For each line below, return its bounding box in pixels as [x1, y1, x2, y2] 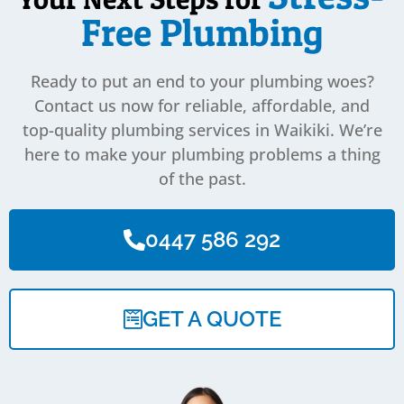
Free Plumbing [81, 10, 323, 56]
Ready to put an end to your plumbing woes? [30, 70, 374, 93]
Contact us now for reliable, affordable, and [34, 95, 370, 117]
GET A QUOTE [142, 306, 281, 333]
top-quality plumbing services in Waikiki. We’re [22, 119, 382, 142]
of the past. [158, 168, 246, 190]
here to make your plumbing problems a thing [23, 143, 381, 166]
